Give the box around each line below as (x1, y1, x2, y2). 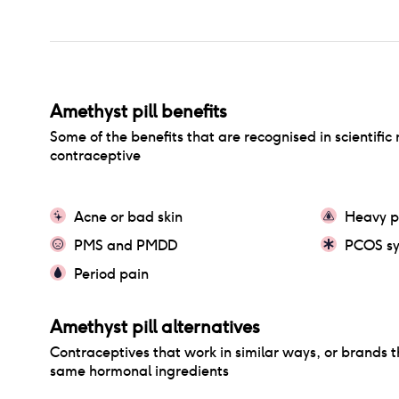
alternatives (157, 315, 260, 338)
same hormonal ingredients (50, 362, 229, 380)
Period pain (74, 265, 149, 283)
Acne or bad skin (74, 208, 183, 226)
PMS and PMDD (74, 236, 177, 255)
